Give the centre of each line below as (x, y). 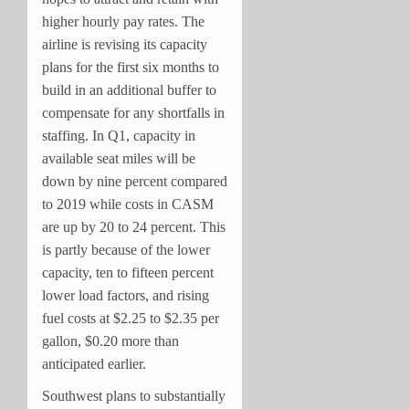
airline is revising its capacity (125, 44)
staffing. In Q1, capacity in (119, 135)
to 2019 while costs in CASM (128, 204)
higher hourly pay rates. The (123, 21)
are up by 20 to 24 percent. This (134, 226)
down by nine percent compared (135, 181)
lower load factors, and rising (126, 295)
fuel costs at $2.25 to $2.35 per (131, 318)
